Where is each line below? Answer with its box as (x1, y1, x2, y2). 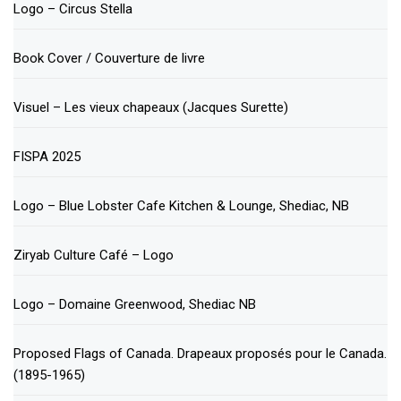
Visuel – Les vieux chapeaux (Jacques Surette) (13, 98, 288, 115)
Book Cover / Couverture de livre (13, 49, 205, 66)
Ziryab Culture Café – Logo (13, 246, 174, 263)
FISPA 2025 (13, 148, 81, 165)
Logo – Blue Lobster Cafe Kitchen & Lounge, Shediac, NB (13, 197, 349, 214)
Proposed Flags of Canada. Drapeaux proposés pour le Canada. (13, 345, 387, 362)
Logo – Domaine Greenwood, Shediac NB (13, 295, 256, 312)
